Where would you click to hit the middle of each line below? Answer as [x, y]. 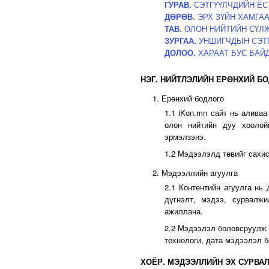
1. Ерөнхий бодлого [188, 98]
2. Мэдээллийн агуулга [195, 173]
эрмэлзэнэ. [185, 137]
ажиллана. [184, 211]
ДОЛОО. [180, 53]
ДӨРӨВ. [180, 17]
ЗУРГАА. [180, 41]
